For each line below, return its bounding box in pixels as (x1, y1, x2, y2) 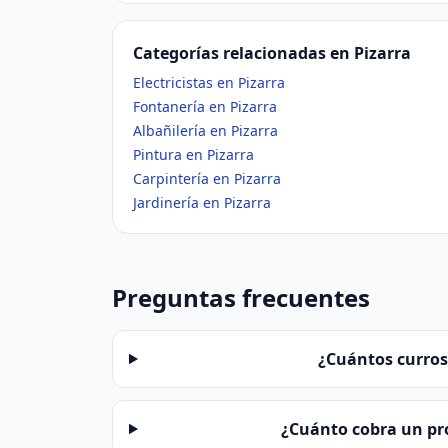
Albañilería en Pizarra (133, 121, 278, 140)
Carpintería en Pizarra (133, 169, 281, 188)
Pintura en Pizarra (133, 145, 254, 164)
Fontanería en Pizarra (133, 97, 277, 116)
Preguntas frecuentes (112, 281, 370, 314)
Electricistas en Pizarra (133, 73, 285, 92)
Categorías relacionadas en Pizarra (133, 42, 411, 64)
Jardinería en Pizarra (133, 193, 271, 212)
